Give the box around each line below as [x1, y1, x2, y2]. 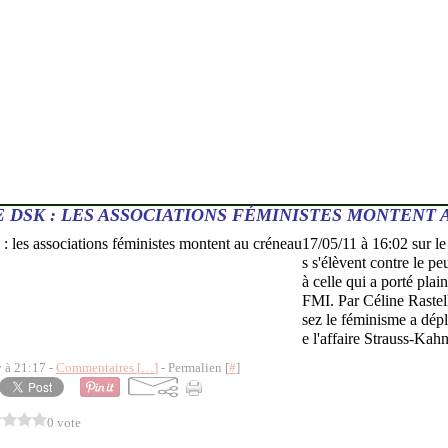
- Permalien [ [158, 360, 229, 375]
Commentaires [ [56, 360, 141, 375]
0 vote [47, 415, 81, 430]
